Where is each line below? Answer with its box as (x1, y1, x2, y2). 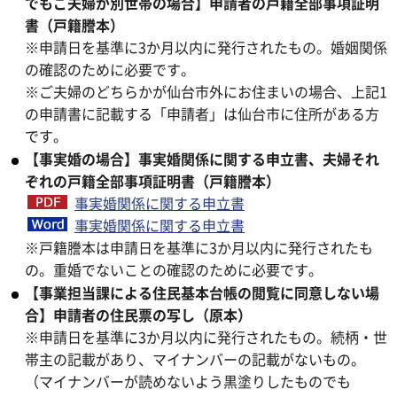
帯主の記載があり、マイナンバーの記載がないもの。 (25, 348, 365, 370)
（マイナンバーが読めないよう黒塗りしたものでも (25, 370, 351, 393)
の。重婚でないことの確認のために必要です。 (25, 259, 323, 281)
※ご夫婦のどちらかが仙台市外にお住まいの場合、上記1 (25, 81, 387, 103)
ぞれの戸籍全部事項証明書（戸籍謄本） (25, 170, 280, 192)
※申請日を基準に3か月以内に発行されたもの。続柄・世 (25, 326, 387, 348)
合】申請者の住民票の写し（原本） (25, 304, 252, 326)
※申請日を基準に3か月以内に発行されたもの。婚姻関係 (25, 36, 387, 58)
